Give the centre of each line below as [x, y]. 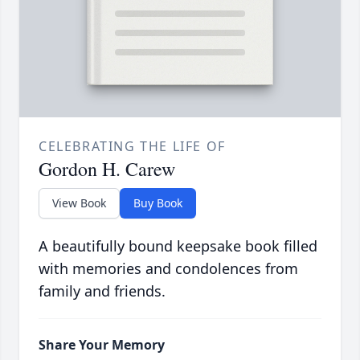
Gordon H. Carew [107, 169]
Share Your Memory [102, 345]
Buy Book [158, 203]
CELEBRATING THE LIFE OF [132, 147]
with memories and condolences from [168, 269]
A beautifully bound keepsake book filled [178, 246]
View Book [79, 203]
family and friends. [102, 291]
